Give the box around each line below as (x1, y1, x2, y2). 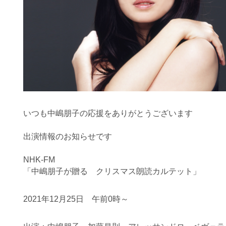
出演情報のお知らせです (23, 132, 112, 141)
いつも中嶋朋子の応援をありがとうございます (23, 108, 193, 118)
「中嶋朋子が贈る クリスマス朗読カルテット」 (23, 166, 201, 176)
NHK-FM (23, 155, 55, 164)
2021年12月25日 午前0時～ (23, 194, 129, 203)
